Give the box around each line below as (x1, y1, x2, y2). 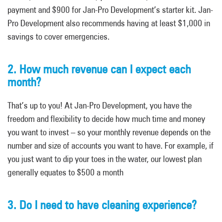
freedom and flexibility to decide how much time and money (7, 113, 205, 124)
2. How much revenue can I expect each (7, 62, 191, 76)
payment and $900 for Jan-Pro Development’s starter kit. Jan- (7, 4, 213, 15)
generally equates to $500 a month (7, 167, 123, 177)
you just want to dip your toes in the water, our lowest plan (7, 154, 202, 164)
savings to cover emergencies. (7, 31, 110, 42)
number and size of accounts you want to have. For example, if (7, 140, 214, 151)
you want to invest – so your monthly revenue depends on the (7, 127, 211, 137)
